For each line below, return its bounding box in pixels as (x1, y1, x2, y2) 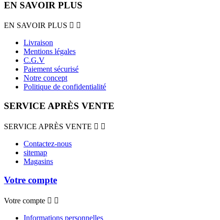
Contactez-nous (24, 139, 72, 148)
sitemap (24, 148, 47, 157)
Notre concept (24, 74, 67, 82)
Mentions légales (24, 47, 76, 56)
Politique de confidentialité (24, 82, 106, 91)
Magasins (24, 157, 53, 165)
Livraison (24, 38, 53, 47)
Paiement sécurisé (24, 65, 79, 74)
